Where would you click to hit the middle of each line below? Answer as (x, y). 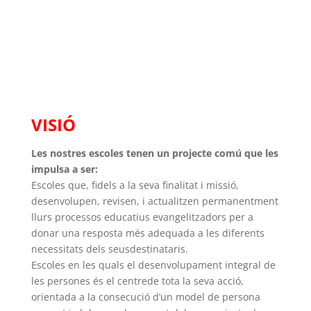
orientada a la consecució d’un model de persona (145, 297)
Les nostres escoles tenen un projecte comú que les (154, 153)
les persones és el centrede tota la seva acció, (137, 281)
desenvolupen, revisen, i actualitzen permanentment (154, 201)
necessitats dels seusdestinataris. (109, 249)
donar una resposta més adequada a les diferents (148, 233)
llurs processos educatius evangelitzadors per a (142, 217)
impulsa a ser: (64, 169)
